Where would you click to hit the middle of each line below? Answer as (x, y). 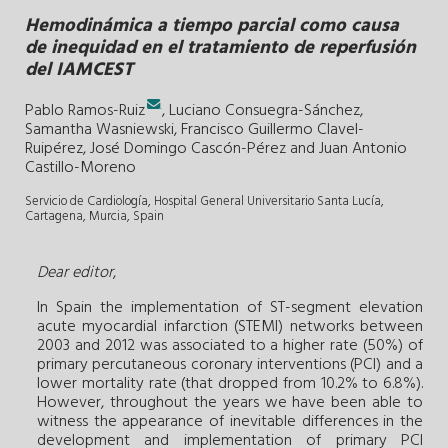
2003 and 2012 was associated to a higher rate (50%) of (230, 345)
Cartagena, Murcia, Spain (94, 216)
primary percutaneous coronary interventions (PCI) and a (230, 364)
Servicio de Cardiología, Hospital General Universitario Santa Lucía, (204, 201)
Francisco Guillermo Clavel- (272, 129)
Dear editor (75, 272)
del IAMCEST (79, 69)
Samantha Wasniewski (99, 129)
